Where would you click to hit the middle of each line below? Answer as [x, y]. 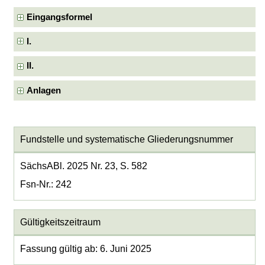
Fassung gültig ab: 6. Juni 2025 [85, 248]
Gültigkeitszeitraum [60, 222]
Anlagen [44, 90]
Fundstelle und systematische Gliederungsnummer [126, 139]
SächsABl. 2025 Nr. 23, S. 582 [83, 166]
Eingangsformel [60, 17]
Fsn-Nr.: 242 [46, 184]
